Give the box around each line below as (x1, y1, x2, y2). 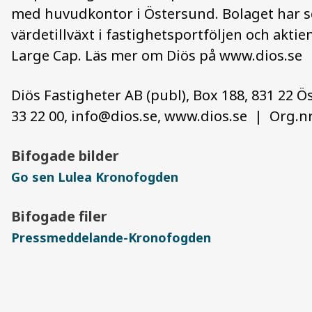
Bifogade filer (11, 207, 107, 226)
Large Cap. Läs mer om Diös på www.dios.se (11, 46, 302, 65)
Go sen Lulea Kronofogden (11, 169, 178, 185)
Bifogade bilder (11, 146, 119, 165)
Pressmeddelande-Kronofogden (11, 229, 211, 246)
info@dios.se (71, 107, 157, 125)
